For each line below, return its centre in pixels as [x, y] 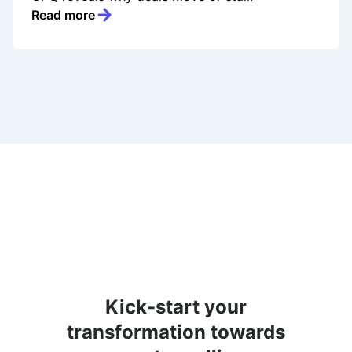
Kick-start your [176, 307]
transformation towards [176, 332]
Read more [63, 15]
